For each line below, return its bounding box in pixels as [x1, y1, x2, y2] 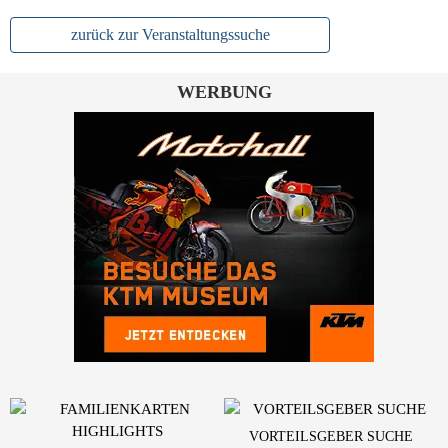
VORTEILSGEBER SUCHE [249, 428, 413, 444]
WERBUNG [176, 82, 272, 103]
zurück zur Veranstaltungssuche [70, 26, 270, 44]
